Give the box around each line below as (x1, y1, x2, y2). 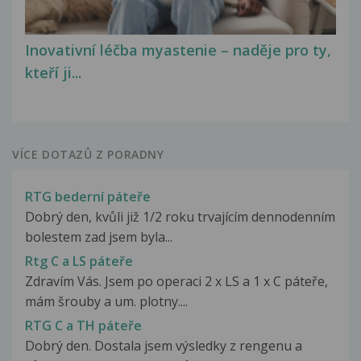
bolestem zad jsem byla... (25, 227, 172, 246)
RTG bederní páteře (25, 187, 151, 205)
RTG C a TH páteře (25, 317, 142, 335)
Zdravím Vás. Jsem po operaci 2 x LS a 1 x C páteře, (25, 272, 328, 290)
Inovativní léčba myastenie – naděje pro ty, (25, 40, 331, 60)
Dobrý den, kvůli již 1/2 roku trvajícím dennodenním (25, 207, 335, 226)
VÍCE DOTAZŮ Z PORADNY (12, 146, 164, 162)
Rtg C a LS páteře (25, 251, 133, 270)
